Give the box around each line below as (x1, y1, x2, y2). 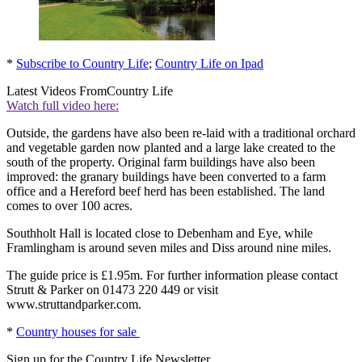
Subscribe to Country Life (16, 56, 149, 70)
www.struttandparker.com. (6, 297, 141, 311)
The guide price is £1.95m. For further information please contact (6, 267, 338, 282)
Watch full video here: (6, 98, 119, 112)
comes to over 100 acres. (6, 198, 133, 213)
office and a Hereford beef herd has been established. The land (6, 183, 325, 198)
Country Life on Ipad (155, 56, 263, 70)
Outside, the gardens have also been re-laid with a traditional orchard (6, 125, 356, 140)
